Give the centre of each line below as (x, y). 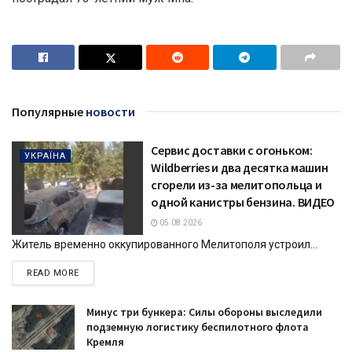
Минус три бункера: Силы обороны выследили (204, 312)
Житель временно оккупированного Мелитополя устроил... (165, 244)
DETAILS (97, 272)
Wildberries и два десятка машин (240, 167)
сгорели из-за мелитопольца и (236, 184)
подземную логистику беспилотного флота (198, 326)
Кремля (105, 341)
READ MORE (53, 273)
